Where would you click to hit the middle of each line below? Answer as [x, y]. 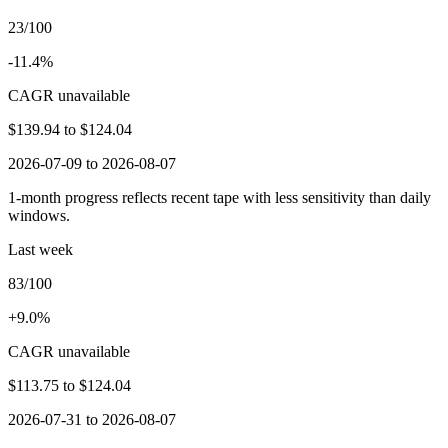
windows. [39, 215]
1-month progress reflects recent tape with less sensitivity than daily [219, 197]
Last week [40, 249]
